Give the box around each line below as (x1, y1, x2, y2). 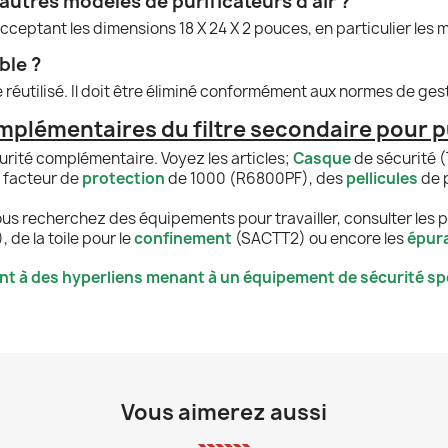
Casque (293, 147, 351, 169)
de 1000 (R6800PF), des (165, 167, 346, 189)
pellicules (346, 167, 418, 189)
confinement (134, 227, 232, 249)
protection (82, 167, 165, 189)
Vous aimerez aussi (121, 397, 327, 427)
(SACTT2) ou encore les (232, 227, 407, 249)
